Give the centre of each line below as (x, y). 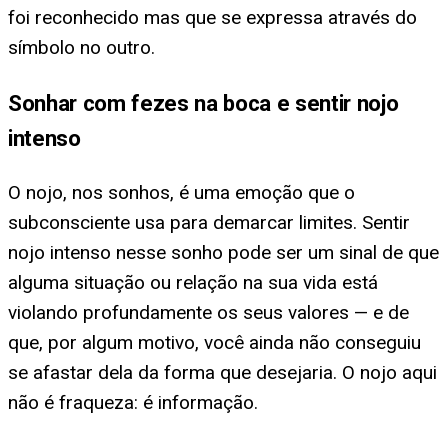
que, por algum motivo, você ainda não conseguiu (214, 342)
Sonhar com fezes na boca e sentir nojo (203, 102)
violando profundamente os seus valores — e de (208, 312)
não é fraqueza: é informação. (133, 402)
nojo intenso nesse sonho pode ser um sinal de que (223, 252)
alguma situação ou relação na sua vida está (193, 282)
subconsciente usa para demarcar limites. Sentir (209, 222)
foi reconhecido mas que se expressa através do (212, 18)
